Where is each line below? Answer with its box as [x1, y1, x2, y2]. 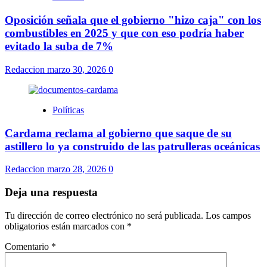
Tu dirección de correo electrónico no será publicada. [5, 210, 203, 221]
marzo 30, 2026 [47, 64, 108, 74]
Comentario [5, 241, 51, 252]
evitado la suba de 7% [5, 40, 113, 53]
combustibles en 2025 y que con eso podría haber [5, 27, 244, 40]
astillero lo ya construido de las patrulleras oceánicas [5, 139, 260, 153]
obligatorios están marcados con [5, 221, 127, 231]
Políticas [52, 104, 84, 115]
